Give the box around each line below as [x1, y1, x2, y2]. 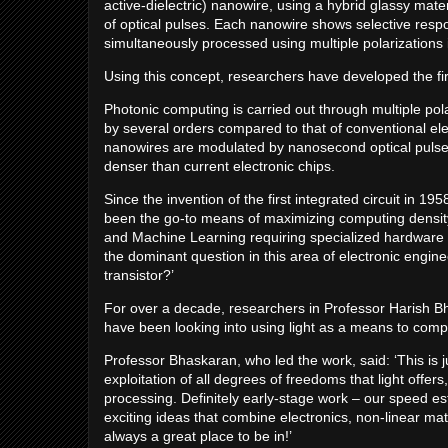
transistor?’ [104, 267, 174, 283]
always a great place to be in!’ [104, 428, 292, 444]
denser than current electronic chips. [104, 158, 335, 174]
